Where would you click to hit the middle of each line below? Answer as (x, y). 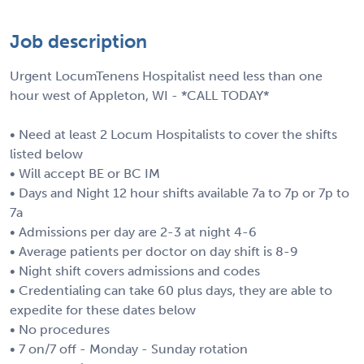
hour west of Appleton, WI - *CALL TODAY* (139, 95)
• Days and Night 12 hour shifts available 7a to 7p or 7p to (180, 193)
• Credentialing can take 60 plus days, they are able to (171, 290)
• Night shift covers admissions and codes (135, 271)
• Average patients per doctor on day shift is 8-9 (154, 251)
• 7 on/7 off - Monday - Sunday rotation (129, 349)
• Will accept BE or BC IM (85, 173)
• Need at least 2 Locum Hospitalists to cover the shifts (173, 134)
